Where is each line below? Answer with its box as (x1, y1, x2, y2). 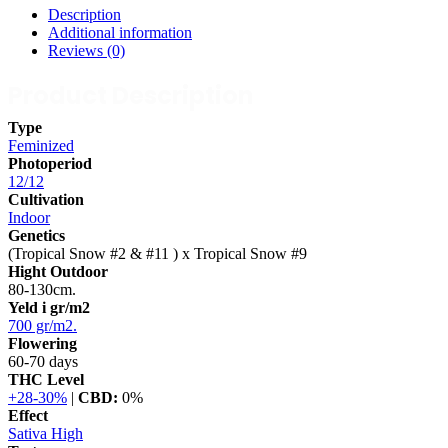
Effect (8, 406, 48, 424)
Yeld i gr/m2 (8, 298, 90, 316)
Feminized (8, 136, 74, 154)
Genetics (8, 226, 65, 244)
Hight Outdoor (8, 262, 108, 280)
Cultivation (8, 190, 84, 208)
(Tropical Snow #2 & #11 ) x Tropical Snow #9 (8, 244, 307, 262)
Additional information (48, 23, 192, 41)
